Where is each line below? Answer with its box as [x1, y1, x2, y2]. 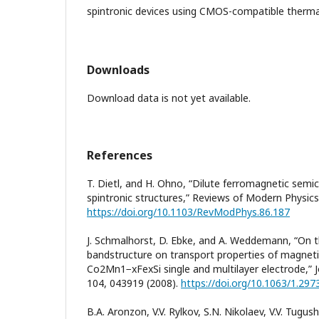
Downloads [87, 61, 150, 78]
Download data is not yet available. [87, 90, 251, 105]
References [87, 147, 152, 163]
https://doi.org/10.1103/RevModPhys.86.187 [87, 204, 290, 219]
